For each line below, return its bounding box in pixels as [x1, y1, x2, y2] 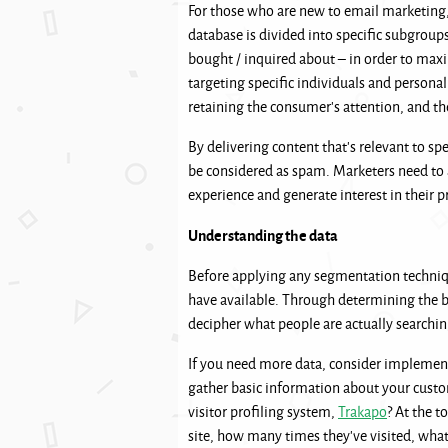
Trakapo [338, 401, 387, 422]
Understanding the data [188, 224, 338, 246]
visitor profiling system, [188, 401, 338, 422]
